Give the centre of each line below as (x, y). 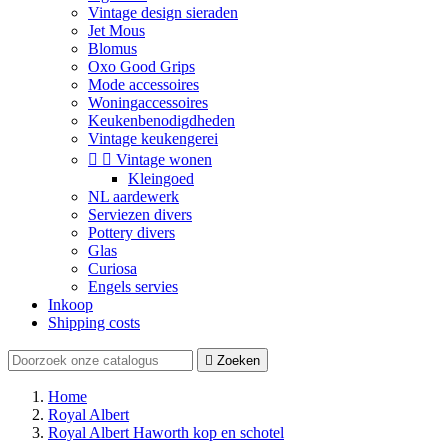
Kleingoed (161, 178)
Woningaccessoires (148, 102)
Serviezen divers (140, 214)
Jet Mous (116, 30)
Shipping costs (94, 322)
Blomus (112, 48)
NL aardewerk (133, 196)
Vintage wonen (164, 159)
